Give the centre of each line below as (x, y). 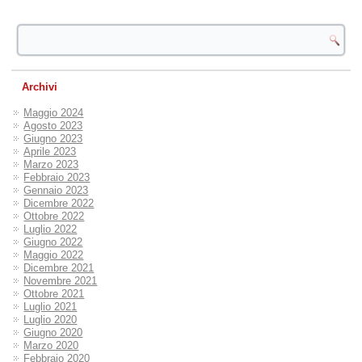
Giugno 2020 (53, 333)
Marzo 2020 (51, 346)
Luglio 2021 (51, 307)
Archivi (40, 87)
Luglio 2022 (51, 229)
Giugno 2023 (53, 139)
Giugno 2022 (53, 242)
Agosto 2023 (53, 126)
